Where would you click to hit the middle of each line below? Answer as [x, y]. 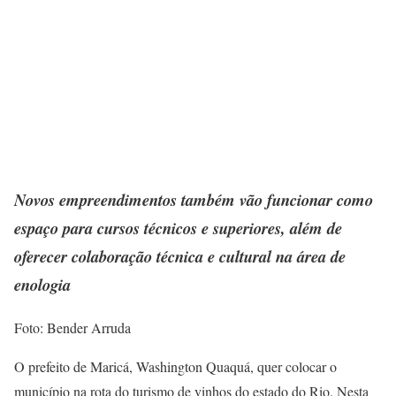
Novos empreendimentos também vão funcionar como [194, 200]
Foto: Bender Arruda [72, 328]
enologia [42, 285]
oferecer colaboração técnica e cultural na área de [180, 257]
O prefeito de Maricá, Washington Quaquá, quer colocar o [175, 367]
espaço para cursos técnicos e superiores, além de [178, 228]
